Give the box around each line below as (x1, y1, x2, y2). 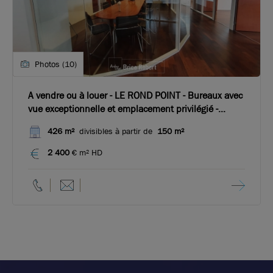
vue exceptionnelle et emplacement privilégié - (28, 102, 118, 115)
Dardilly (28, 115, 59, 129)
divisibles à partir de (74, 126, 157, 137)
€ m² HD (72, 146, 102, 158)
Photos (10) (35, 58, 77, 69)
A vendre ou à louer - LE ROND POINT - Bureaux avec (28, 88, 243, 102)
